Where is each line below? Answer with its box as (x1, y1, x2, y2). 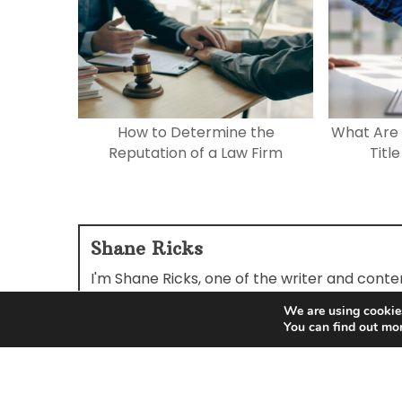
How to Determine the (117, 122, 275, 144)
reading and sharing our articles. (91, 290, 317, 311)
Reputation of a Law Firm (109, 143, 283, 164)
